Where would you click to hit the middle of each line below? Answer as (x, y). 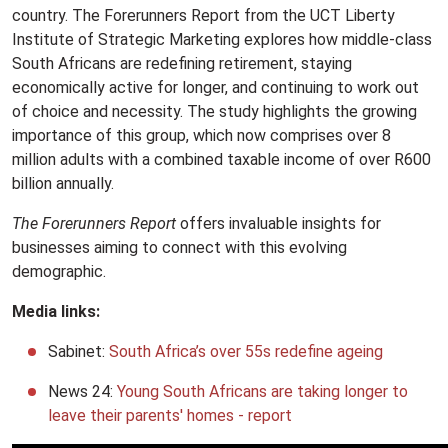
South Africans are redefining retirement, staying (182, 63)
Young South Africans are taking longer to (262, 391)
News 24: (82, 391)
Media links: (56, 311)
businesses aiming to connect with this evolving (179, 247)
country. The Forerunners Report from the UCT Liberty (203, 15)
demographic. (59, 271)
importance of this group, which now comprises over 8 (201, 135)
